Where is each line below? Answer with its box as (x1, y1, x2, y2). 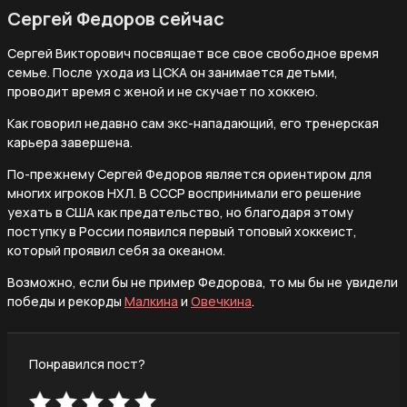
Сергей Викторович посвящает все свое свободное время (7, 44, 379, 62)
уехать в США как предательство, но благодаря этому (7, 203, 353, 221)
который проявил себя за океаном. (7, 241, 225, 259)
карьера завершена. (7, 133, 133, 151)
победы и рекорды (7, 292, 124, 310)
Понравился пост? (29, 354, 145, 372)
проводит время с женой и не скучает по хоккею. (7, 82, 318, 100)
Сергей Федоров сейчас (7, 5, 224, 31)
